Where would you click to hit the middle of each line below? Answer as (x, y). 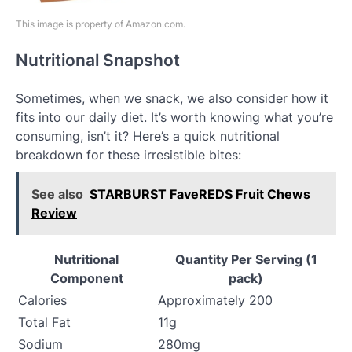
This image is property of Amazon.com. (101, 24)
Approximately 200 (215, 300)
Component (86, 278)
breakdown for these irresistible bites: (128, 154)
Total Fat (44, 322)
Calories (42, 300)
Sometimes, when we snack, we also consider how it (172, 98)
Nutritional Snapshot (98, 60)
